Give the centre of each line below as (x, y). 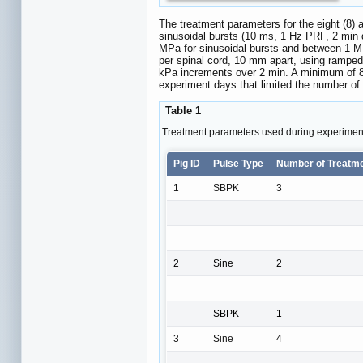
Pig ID (187, 163)
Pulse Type (238, 163)
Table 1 (181, 110)
